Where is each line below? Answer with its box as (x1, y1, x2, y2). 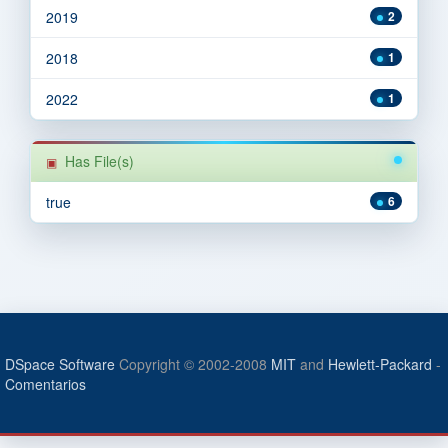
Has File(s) (65, 150, 134, 171)
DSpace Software (5, 353, 115, 374)
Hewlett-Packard (328, 353, 432, 374)
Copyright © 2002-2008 (115, 353, 271, 374)
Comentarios (5, 373, 86, 394)
